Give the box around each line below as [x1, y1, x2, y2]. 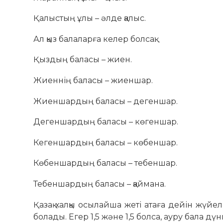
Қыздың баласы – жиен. [33, 55, 132, 65]
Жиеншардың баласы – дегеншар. [33, 96, 178, 106]
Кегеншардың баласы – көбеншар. [33, 137, 178, 147]
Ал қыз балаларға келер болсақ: [33, 34, 156, 44]
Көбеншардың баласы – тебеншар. [33, 158, 178, 168]
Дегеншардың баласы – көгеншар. [33, 117, 179, 127]
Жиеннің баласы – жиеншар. [33, 76, 153, 86]
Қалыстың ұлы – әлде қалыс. [33, 13, 146, 23]
